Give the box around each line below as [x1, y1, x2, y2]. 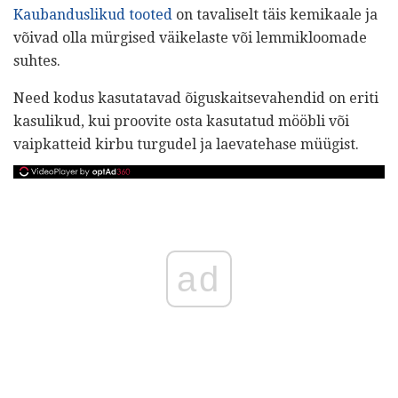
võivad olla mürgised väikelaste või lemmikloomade [13, 28, 367, 46]
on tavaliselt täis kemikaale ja [172, 5, 378, 23]
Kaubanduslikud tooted [13, 5, 172, 23]
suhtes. [13, 52, 60, 69]
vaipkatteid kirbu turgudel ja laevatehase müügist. [13, 135, 359, 153]
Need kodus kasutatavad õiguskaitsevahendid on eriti [13, 89, 378, 107]
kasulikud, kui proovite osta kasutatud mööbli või [13, 112, 349, 130]
